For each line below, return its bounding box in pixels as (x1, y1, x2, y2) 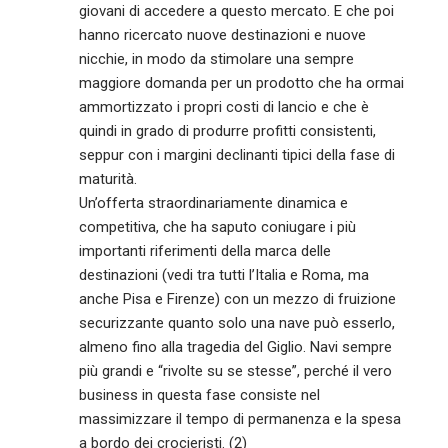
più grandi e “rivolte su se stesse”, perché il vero (79, 361, 393, 380)
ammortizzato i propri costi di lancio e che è (79, 97, 370, 116)
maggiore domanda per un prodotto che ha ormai (79, 73, 405, 92)
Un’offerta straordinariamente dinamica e (79, 193, 349, 212)
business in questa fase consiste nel (79, 385, 321, 404)
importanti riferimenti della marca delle (79, 241, 332, 260)
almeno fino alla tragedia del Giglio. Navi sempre (79, 337, 393, 356)
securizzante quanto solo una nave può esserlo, (79, 313, 396, 332)
